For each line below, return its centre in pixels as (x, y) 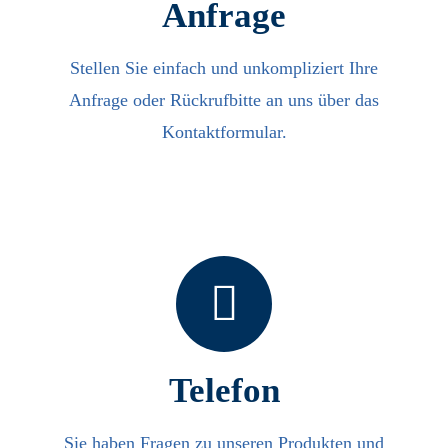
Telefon (224, 389)
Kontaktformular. (224, 131)
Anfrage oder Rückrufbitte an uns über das (224, 99)
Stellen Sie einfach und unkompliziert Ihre (224, 67)
